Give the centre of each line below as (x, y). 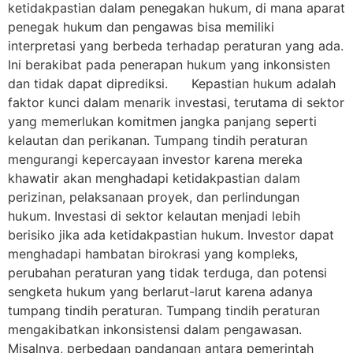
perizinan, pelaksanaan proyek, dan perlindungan (154, 197)
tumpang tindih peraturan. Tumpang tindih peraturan (164, 311)
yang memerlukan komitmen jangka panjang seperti (162, 122)
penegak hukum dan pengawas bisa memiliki (141, 27)
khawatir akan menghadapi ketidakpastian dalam (154, 178)
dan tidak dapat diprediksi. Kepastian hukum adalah (172, 84)
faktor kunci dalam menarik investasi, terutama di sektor (176, 103)
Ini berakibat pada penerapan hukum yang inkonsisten (169, 65)
